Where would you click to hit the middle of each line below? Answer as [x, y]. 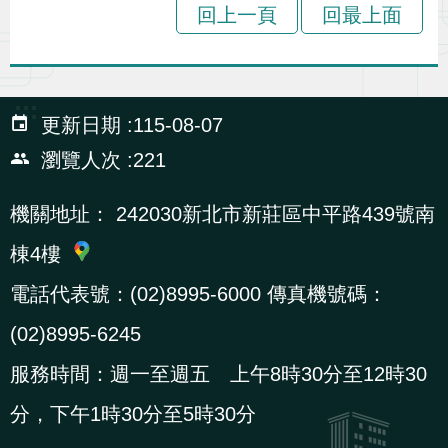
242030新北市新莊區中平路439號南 [272, 214]
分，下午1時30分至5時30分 [133, 414]
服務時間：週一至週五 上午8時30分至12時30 [218, 374]
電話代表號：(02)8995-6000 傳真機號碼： [198, 294]
